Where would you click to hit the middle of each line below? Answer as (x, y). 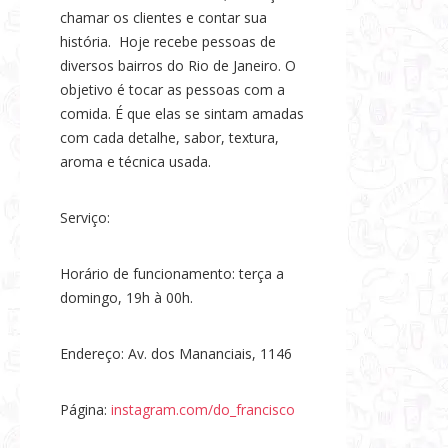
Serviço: (85, 218)
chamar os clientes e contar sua (163, 18)
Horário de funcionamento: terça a (172, 274)
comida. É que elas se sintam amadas (182, 114)
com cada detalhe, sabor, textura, (171, 138)
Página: (85, 410)
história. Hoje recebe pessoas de (168, 42)
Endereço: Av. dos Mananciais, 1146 (176, 354)
